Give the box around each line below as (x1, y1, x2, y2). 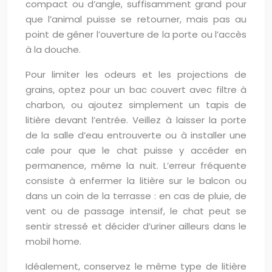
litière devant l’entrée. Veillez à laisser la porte (25, 114, 246, 126)
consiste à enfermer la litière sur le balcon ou (25, 174, 246, 187)
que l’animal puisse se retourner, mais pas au (25, 13, 246, 25)
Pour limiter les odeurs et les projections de (25, 68, 246, 81)
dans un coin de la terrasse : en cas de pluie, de (25, 189, 246, 202)
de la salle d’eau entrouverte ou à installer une (25, 129, 246, 141)
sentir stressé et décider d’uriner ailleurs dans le (25, 220, 246, 233)
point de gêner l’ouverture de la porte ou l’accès (25, 28, 246, 41)
